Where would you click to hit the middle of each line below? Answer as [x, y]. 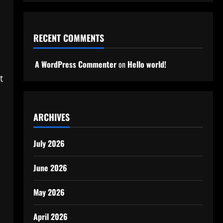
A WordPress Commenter [75, 64]
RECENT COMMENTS [68, 38]
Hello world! [147, 64]
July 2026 [49, 143]
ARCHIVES [51, 117]
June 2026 [50, 168]
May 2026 [49, 192]
